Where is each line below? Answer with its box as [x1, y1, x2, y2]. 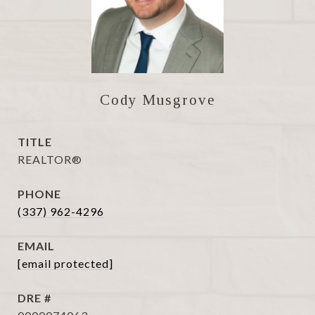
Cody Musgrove [99, 91, 216, 108]
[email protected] [18, 257, 113, 270]
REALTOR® [18, 153, 82, 166]
